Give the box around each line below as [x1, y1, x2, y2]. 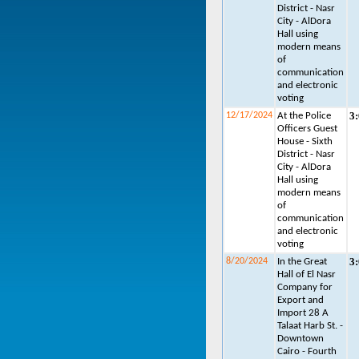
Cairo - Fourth [277, 346, 337, 357]
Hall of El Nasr [277, 269, 336, 280]
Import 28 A [277, 308, 329, 318]
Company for [277, 282, 333, 292]
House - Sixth [277, 136, 333, 147]
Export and [277, 295, 324, 305]
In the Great [277, 256, 327, 267]
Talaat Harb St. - [277, 321, 343, 331]
